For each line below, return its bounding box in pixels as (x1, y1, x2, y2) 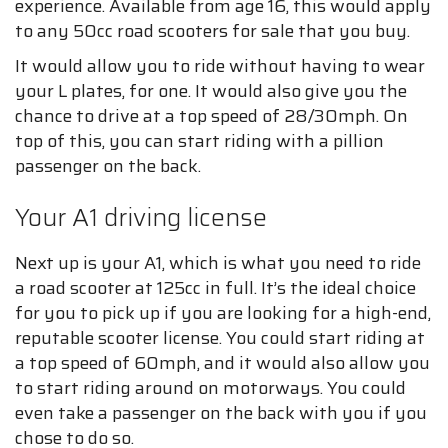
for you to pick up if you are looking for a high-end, (15, 299, 431, 327)
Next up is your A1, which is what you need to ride (15, 249, 421, 277)
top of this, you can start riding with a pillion (15, 127, 384, 155)
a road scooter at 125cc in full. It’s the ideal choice (15, 274, 416, 302)
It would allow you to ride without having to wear (15, 52, 425, 80)
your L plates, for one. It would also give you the (15, 77, 407, 105)
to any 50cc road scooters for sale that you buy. (15, 17, 410, 45)
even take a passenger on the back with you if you (15, 399, 427, 427)
